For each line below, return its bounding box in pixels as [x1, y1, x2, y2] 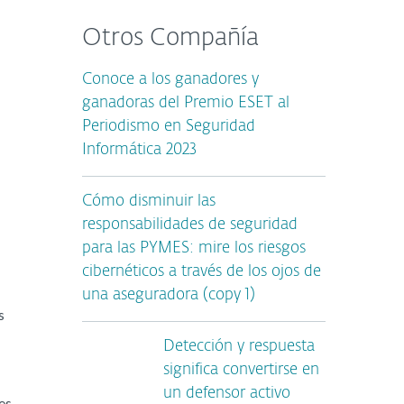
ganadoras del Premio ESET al [82, 96, 289, 111]
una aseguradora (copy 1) [82, 288, 255, 303]
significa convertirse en [163, 363, 319, 378]
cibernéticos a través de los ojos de [82, 264, 321, 280]
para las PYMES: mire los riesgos [82, 241, 306, 256]
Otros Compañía [82, 27, 259, 50]
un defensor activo [163, 386, 290, 401]
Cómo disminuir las [82, 194, 216, 209]
